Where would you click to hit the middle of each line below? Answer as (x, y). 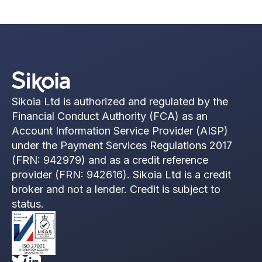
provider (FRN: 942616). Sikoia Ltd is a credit (121, 175)
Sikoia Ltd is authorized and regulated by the (120, 101)
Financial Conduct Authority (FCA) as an (110, 116)
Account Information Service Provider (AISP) (120, 131)
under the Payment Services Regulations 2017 (122, 145)
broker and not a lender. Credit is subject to (116, 189)
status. (28, 204)
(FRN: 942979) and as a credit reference (110, 160)
